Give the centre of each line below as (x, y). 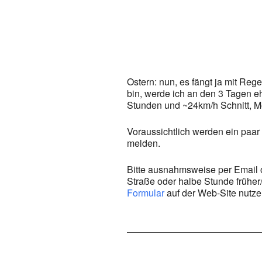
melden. (144, 143)
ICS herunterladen (185, 8)
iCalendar (225, 8)
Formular (146, 193)
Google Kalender (211, 8)
